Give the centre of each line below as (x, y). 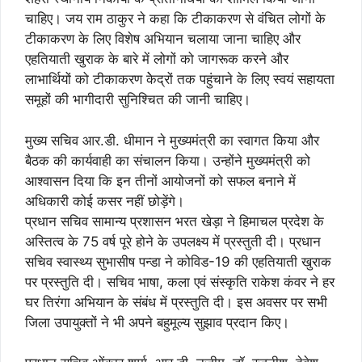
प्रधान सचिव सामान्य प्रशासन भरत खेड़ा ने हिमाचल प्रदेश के (175, 221)
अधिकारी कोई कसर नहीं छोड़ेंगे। (105, 201)
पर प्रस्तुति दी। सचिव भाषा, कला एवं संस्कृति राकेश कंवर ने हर (180, 282)
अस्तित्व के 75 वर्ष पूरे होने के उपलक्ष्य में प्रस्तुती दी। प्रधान (173, 241)
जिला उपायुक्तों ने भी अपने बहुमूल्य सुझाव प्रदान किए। (157, 322)
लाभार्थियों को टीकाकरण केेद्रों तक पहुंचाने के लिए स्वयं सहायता (180, 80)
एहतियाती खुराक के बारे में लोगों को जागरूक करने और (157, 59)
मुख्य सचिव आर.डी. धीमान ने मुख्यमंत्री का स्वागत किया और (172, 140)
